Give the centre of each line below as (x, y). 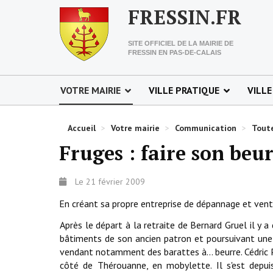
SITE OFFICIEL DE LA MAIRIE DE (181, 43)
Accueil (82, 128)
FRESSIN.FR (185, 17)
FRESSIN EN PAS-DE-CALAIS (175, 52)
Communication (206, 128)
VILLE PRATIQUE (184, 90)
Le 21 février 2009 (110, 182)
